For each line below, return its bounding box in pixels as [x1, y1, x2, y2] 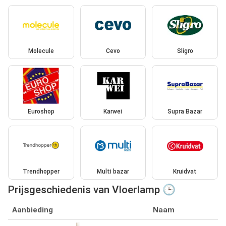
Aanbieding [12, 205, 53, 215]
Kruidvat [173, 168, 197, 176]
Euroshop [27, 107, 54, 115]
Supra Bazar [167, 107, 203, 115]
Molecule [28, 47, 54, 55]
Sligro [177, 47, 193, 55]
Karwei [103, 107, 123, 115]
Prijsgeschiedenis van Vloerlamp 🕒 [8, 184, 176, 196]
